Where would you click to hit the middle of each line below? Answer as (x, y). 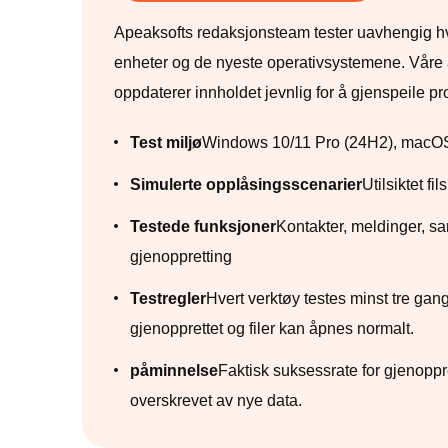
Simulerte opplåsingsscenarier (246, 184)
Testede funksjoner (203, 226)
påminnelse (174, 370)
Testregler (168, 298)
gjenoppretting (181, 256)
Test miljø (166, 142)
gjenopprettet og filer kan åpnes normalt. (272, 328)
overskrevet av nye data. (216, 400)
